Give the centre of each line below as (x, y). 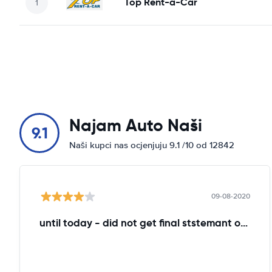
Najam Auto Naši (136, 125)
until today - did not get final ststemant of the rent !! (244, 223)
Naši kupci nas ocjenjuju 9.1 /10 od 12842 (152, 145)
